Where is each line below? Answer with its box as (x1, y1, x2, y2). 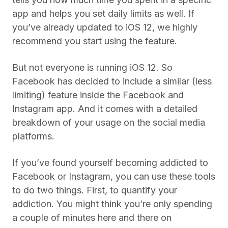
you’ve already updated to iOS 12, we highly (12, 22, 197, 33)
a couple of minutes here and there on (12, 212, 172, 223)
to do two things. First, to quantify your (12, 185, 177, 195)
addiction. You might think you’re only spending (12, 198, 212, 209)
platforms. (12, 131, 54, 141)
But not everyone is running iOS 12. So (12, 62, 173, 73)
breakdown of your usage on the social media (12, 117, 205, 128)
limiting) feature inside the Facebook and (12, 90, 184, 100)
